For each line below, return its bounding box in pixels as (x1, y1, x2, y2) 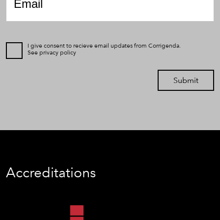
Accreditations (6, 165, 96, 181)
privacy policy (39, 49, 76, 56)
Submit (173, 76, 198, 85)
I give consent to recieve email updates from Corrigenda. (27, 42, 181, 50)
